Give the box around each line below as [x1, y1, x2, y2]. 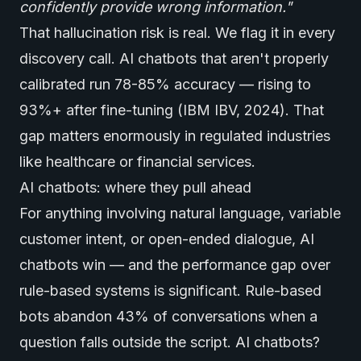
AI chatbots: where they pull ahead [19, 179, 251, 196]
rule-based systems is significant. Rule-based [19, 282, 322, 299]
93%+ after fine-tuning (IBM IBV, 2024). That [19, 102, 324, 118]
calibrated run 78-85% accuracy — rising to [19, 76, 311, 93]
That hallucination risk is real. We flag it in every [19, 24, 335, 41]
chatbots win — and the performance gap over [19, 256, 330, 273]
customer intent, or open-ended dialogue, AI [19, 230, 314, 247]
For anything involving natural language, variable [19, 205, 341, 222]
